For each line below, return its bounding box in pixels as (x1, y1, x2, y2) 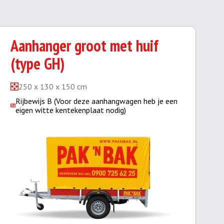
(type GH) (10, 53, 64, 74)
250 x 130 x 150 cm (18, 81, 87, 91)
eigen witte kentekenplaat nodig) (15, 105, 126, 115)
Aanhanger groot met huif (10, 35, 158, 56)
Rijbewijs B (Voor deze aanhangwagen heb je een (15, 96, 177, 106)
